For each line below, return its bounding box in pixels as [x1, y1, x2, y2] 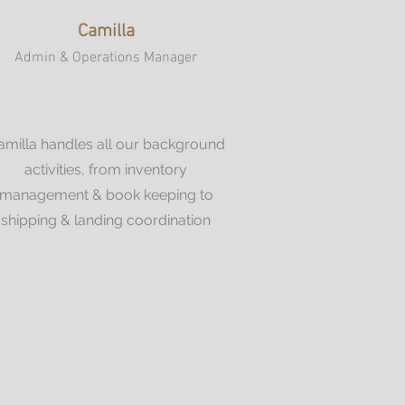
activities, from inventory [24, 161, 187, 178]
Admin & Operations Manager [14, 49, 197, 67]
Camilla [77, 21, 135, 42]
